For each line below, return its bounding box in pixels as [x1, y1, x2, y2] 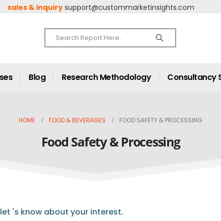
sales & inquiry [7, 2, 63, 12]
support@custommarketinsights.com [65, 2, 195, 12]
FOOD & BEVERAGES [49, 116, 106, 124]
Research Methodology [62, 72, 151, 83]
